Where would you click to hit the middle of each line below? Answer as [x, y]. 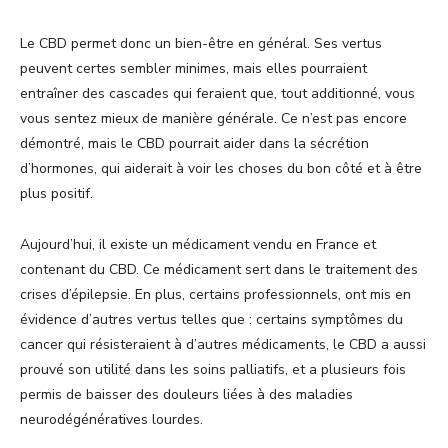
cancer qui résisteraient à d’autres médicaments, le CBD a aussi [223, 345]
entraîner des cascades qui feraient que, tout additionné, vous [217, 94]
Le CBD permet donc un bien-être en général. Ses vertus [201, 44]
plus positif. [58, 194]
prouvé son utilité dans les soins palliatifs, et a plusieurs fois [213, 370]
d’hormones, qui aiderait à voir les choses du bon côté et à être [221, 169]
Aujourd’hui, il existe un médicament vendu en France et [198, 245]
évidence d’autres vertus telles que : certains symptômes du [211, 320]
